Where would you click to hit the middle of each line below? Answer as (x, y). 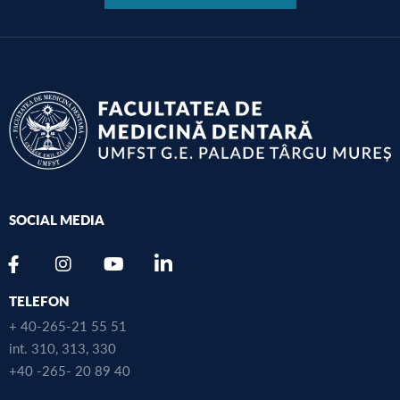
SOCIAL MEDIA (57, 220)
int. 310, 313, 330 (62, 348)
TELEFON (39, 301)
